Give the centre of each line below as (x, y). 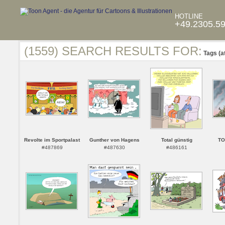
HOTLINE (189, 16)
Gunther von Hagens (114, 140)
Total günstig (177, 140)
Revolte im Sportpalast (52, 140)
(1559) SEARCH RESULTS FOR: (113, 51)
